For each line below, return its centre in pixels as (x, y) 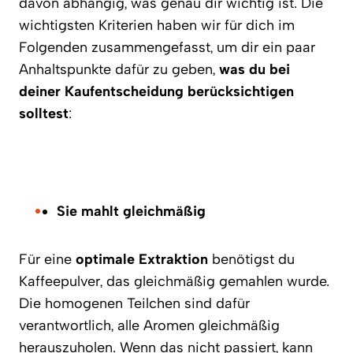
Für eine (47, 259)
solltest (44, 113)
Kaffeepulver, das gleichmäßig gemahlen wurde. (174, 281)
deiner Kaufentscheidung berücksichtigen (156, 91)
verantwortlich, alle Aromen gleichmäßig (149, 325)
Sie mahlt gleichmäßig (131, 211)
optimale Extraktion (142, 259)
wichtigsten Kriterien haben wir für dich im (157, 25)
